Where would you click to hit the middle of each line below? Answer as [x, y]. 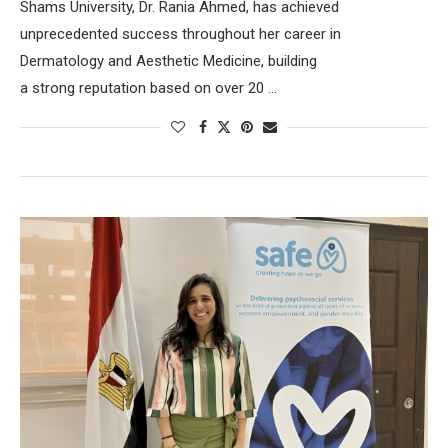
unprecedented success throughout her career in [180, 33]
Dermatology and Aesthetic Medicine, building [168, 60]
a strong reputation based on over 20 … [148, 87]
